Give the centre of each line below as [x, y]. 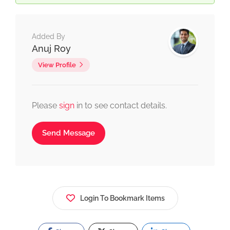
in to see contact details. [122, 106]
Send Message [69, 133]
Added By [49, 37]
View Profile [57, 65]
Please [45, 106]
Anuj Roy [51, 49]
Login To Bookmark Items [122, 198]
